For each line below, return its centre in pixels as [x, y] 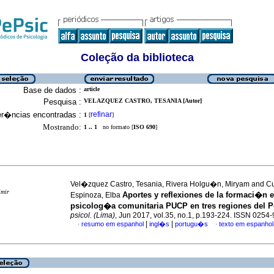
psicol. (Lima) [93, 215]
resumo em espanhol [113, 224]
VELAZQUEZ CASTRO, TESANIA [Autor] [143, 101]
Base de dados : [52, 90]
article [92, 89]
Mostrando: [62, 127]
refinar [101, 114]
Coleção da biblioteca [137, 57]
